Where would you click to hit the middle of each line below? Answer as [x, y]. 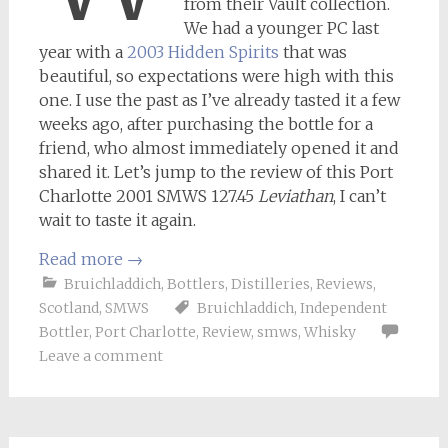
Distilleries [270, 284]
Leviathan [295, 196]
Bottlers [195, 284]
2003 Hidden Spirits [202, 52]
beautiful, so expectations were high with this [216, 76]
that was [312, 52]
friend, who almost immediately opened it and [218, 148]
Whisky [329, 332]
